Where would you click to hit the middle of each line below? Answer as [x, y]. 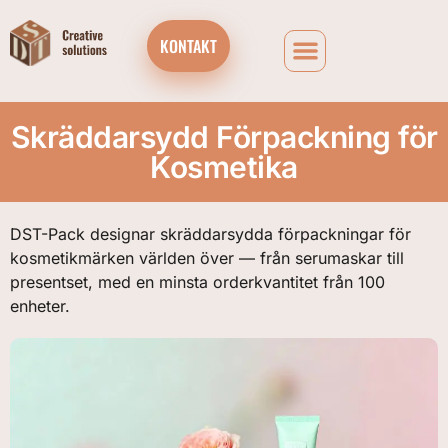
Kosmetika [224, 167]
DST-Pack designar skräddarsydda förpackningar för [210, 234]
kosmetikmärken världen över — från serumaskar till [207, 258]
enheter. [40, 306]
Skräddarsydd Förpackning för [224, 137]
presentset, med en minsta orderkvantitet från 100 [197, 282]
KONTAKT [188, 46]
